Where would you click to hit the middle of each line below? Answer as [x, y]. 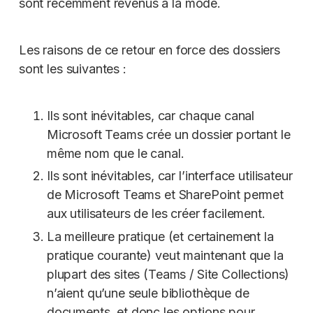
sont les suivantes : [72, 69]
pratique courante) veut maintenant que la [165, 255]
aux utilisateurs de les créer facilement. [156, 214]
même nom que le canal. [115, 153]
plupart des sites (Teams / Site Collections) [168, 274]
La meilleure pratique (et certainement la [160, 236]
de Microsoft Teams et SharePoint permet [165, 195]
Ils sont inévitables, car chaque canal [151, 116]
